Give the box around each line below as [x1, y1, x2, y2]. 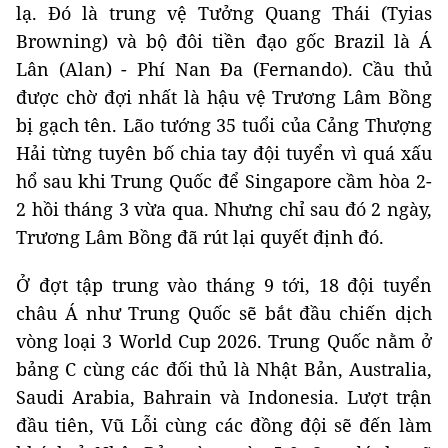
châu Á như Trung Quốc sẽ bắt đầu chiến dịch [16, 301, 432, 325]
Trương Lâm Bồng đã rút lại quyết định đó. [16, 225, 384, 249]
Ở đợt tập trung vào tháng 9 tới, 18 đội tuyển [16, 273, 432, 297]
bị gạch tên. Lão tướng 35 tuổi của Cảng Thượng [16, 113, 432, 137]
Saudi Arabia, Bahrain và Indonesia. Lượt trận [16, 385, 432, 409]
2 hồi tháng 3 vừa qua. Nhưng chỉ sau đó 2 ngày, [16, 197, 432, 221]
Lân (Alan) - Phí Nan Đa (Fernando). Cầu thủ [16, 57, 432, 81]
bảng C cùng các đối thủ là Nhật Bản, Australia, [16, 357, 432, 381]
